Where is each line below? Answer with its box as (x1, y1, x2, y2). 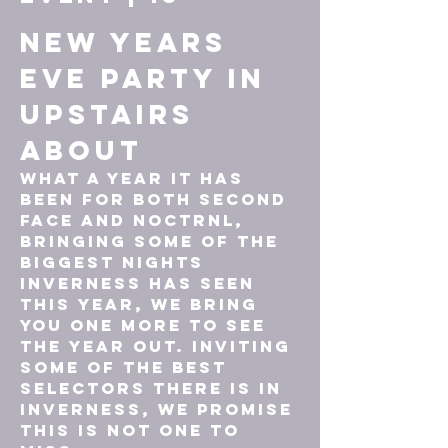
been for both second (20, 189, 294, 209)
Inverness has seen (20, 273, 262, 293)
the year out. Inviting (20, 336, 298, 356)
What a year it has (20, 168, 251, 188)
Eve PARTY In (20, 61, 278, 95)
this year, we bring (20, 294, 265, 314)
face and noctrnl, (20, 210, 251, 230)
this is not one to (20, 420, 247, 440)
